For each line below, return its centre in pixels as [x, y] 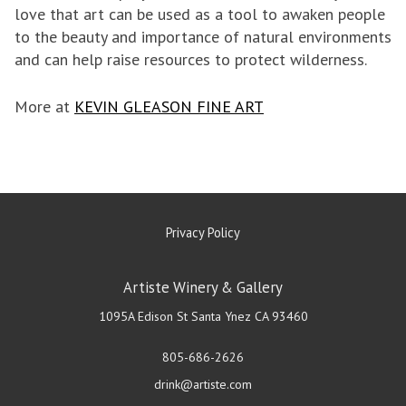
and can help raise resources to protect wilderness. [191, 60]
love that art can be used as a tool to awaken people [200, 14]
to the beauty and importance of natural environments [203, 37]
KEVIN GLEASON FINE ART [169, 107]
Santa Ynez [221, 317]
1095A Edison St [143, 317]
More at [44, 107]
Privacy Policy [203, 233]
